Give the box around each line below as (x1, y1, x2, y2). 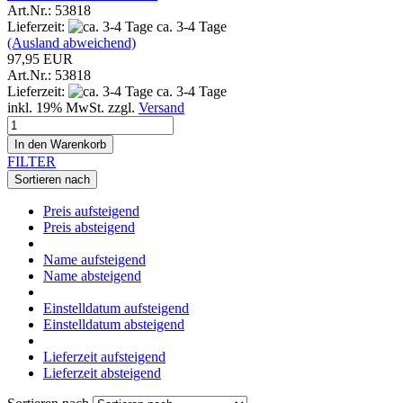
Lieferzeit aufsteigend (43, 348, 166, 364)
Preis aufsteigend (43, 202, 139, 219)
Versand (139, 99, 184, 115)
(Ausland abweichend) (7, 34, 136, 50)
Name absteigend (43, 267, 141, 283)
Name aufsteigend (43, 251, 146, 267)
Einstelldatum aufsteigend (43, 300, 189, 316)
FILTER (7, 153, 56, 169)
